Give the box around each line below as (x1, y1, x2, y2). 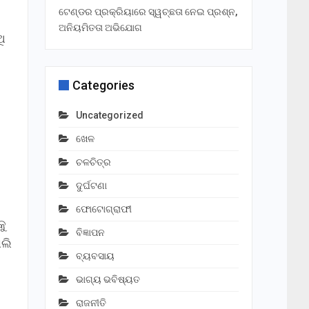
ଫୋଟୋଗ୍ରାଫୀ (75, 203, 132, 215)
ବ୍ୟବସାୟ (75, 250, 114, 262)
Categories (72, 78, 134, 93)
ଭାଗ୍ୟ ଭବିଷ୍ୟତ (75, 274, 140, 286)
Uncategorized (75, 110, 143, 121)
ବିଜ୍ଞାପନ (75, 227, 105, 239)
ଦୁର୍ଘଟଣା (75, 180, 107, 192)
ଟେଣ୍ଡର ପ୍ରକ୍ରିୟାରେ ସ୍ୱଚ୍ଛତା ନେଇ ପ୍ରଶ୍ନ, (58, 6, 237, 18)
